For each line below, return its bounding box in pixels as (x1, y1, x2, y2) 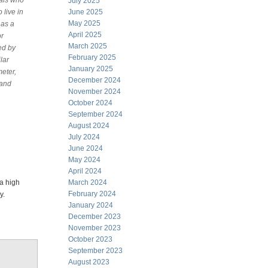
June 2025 (68, 8, 103, 16)
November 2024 (68, 87, 121, 96)
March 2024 (68, 178, 107, 187)
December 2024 (68, 76, 121, 84)
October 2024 (68, 99, 112, 107)
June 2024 (68, 144, 103, 153)
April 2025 (68, 31, 102, 39)
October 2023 (68, 235, 112, 243)
